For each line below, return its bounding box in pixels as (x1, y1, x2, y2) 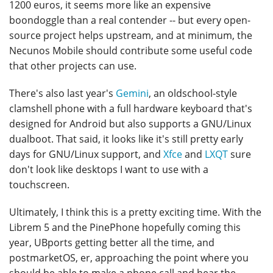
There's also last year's (9, 87, 116, 101)
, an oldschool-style (149, 87, 237, 101)
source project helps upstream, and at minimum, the (9, 29, 252, 43)
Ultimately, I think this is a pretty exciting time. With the (9, 205, 261, 219)
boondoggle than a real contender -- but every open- (9, 13, 250, 27)
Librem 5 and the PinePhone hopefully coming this (9, 221, 241, 235)
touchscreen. (9, 178, 69, 192)
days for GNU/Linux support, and (9, 147, 163, 161)
